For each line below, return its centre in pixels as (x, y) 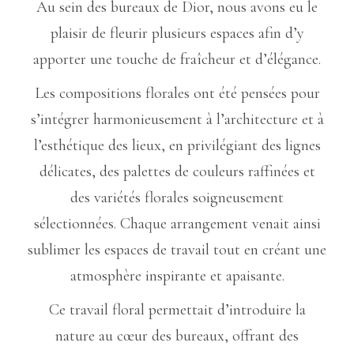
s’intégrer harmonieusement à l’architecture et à (177, 119)
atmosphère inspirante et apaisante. (177, 275)
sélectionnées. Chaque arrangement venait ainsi (177, 223)
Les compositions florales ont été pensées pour (177, 93)
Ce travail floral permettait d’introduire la (177, 309)
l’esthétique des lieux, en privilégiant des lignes (177, 145)
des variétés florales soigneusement (177, 197)
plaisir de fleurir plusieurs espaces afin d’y (177, 33)
